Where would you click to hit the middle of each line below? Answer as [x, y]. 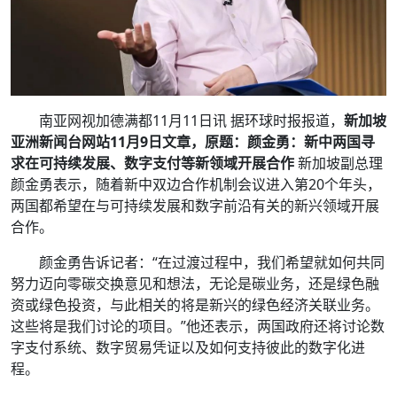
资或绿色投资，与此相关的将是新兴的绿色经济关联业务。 [195, 304]
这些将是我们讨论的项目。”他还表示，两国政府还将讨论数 [198, 326]
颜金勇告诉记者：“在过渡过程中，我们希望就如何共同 [212, 262]
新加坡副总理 [339, 163]
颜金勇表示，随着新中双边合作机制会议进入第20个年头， [196, 184]
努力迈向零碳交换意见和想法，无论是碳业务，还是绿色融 [195, 283]
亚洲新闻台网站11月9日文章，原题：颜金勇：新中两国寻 [193, 141]
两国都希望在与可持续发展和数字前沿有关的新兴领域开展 [195, 205]
